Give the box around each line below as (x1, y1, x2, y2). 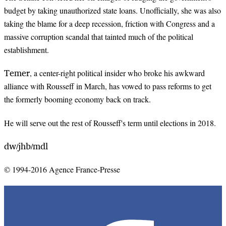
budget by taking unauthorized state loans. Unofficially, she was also (4, 5, 221, 16)
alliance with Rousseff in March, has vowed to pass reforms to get (4, 81, 211, 92)
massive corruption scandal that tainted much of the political (4, 31, 193, 42)
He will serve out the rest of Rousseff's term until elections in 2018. (4, 117, 216, 128)
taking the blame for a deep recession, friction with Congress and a (4, 18, 215, 29)
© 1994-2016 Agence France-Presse (4, 163, 120, 175)
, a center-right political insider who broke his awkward (30, 68, 205, 79)
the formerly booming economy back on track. (4, 94, 151, 105)
